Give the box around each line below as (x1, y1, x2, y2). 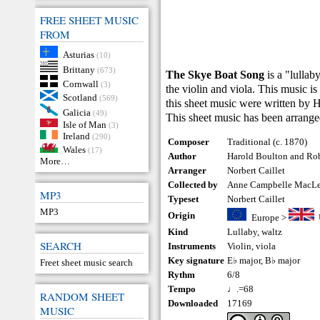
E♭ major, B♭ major (227, 255, 301, 266)
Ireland (62, 130, 90, 141)
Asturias (62, 49, 94, 60)
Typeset (168, 194, 199, 204)
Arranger (168, 165, 207, 176)
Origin (168, 210, 196, 221)
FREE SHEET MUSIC (40, 13, 139, 27)
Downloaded (168, 298, 219, 309)
